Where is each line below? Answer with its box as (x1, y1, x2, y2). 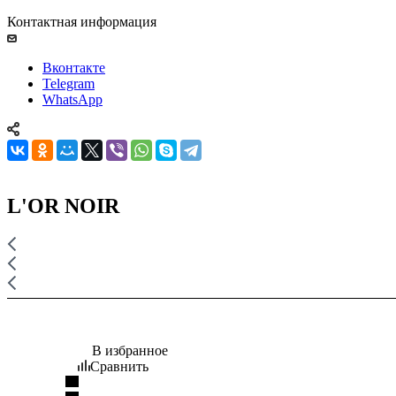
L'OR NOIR (7, 194, 119, 217)
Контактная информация (7, 13, 156, 29)
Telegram (42, 75, 95, 91)
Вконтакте (42, 59, 105, 75)
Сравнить (90, 358, 148, 374)
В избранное (92, 342, 168, 358)
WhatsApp (42, 91, 103, 107)
